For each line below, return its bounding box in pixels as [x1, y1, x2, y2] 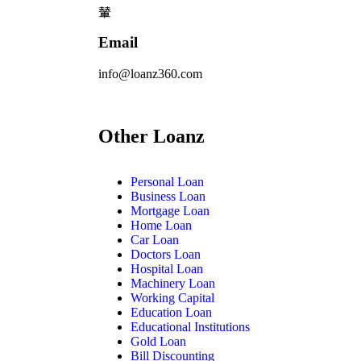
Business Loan [131, 189, 205, 203]
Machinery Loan [131, 276, 215, 290]
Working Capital [131, 290, 214, 305]
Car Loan [131, 232, 179, 247]
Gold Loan [131, 334, 186, 348]
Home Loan [131, 218, 192, 232]
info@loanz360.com [98, 66, 202, 81]
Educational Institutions [131, 319, 250, 334]
